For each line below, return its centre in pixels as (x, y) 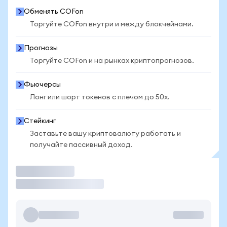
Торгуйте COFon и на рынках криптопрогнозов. (112, 61)
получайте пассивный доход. (81, 145)
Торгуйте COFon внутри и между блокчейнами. (112, 24)
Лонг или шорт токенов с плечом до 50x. (100, 97)
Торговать (35, 171)
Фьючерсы (42, 85)
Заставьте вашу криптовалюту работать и (105, 134)
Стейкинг (40, 121)
